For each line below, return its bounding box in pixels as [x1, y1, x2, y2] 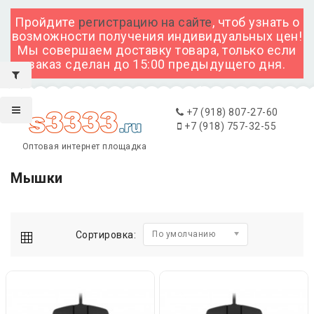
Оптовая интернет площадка [22, 142, 147, 151]
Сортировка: [75, 229, 137, 240]
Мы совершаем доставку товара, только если [18, 43, 296, 57]
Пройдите [15, 15, 78, 29]
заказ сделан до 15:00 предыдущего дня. [29, 57, 285, 71]
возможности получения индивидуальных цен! [11, 29, 303, 43]
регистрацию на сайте [78, 15, 212, 29]
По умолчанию [152, 229, 216, 239]
